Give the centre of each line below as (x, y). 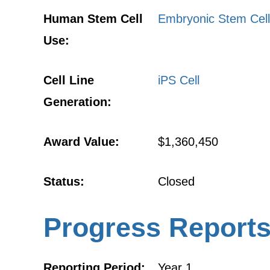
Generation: (77, 102)
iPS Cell (179, 80)
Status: (64, 181)
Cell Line (69, 80)
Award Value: (81, 142)
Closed (176, 181)
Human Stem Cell (93, 19)
